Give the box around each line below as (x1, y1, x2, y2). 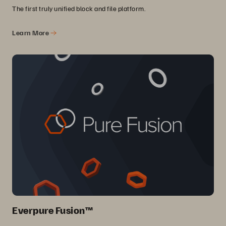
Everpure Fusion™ (12, 203, 93, 217)
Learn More (12, 28, 50, 37)
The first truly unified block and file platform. (12, 4, 145, 13)
